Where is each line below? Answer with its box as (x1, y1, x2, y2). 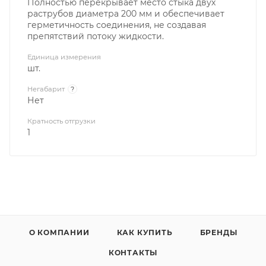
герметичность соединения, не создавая (27, 19, 206, 30)
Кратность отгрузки (27, 116, 96, 125)
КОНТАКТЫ (108, 248, 158, 257)
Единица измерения (27, 52, 101, 61)
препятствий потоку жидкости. (27, 30, 164, 42)
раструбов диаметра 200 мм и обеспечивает (27, 8, 224, 19)
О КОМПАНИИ (28, 227, 90, 237)
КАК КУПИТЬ (116, 227, 173, 237)
